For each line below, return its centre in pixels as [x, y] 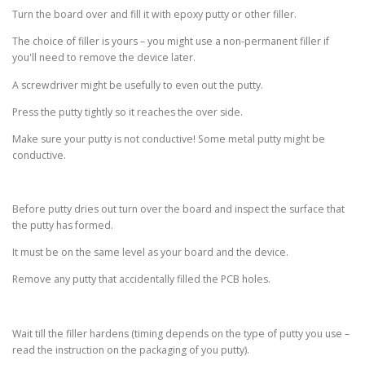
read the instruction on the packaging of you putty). [131, 350]
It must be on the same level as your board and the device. [150, 253]
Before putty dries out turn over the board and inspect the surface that [178, 209]
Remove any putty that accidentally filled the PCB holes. [141, 279]
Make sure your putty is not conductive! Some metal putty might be [169, 139]
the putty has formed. [63, 226]
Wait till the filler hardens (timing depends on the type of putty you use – [181, 333]
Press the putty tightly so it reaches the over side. [128, 112]
